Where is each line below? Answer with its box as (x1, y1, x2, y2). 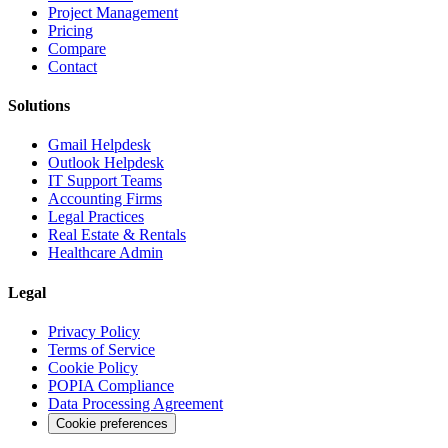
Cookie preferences (56, 415, 168, 431)
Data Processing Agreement (48, 394, 223, 412)
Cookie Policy (48, 358, 138, 376)
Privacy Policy (48, 322, 140, 340)
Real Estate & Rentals (48, 226, 186, 244)
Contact (48, 57, 97, 75)
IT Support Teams (48, 172, 162, 190)
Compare (48, 39, 106, 57)
